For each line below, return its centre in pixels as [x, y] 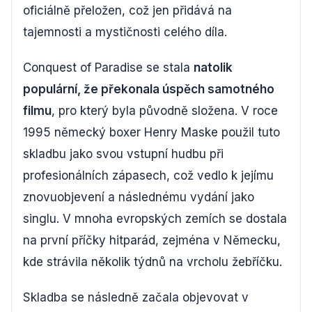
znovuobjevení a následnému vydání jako [139, 197]
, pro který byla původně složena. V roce [165, 110]
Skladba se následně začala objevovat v [136, 297]
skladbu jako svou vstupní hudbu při [123, 154]
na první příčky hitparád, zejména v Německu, [152, 240]
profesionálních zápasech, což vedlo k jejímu [148, 175]
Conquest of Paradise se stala [108, 67]
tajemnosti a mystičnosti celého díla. [125, 32]
